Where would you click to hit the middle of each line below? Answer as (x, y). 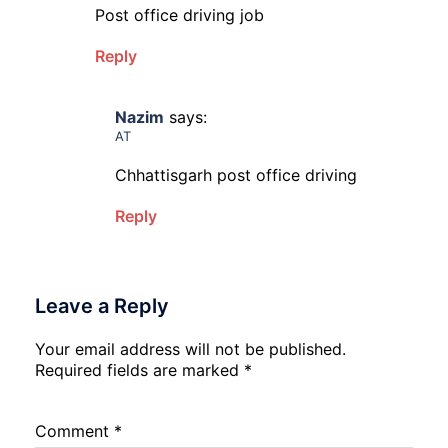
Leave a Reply (102, 306)
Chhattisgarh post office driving (236, 175)
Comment (74, 431)
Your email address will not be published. (190, 349)
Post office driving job (179, 15)
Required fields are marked (139, 370)
